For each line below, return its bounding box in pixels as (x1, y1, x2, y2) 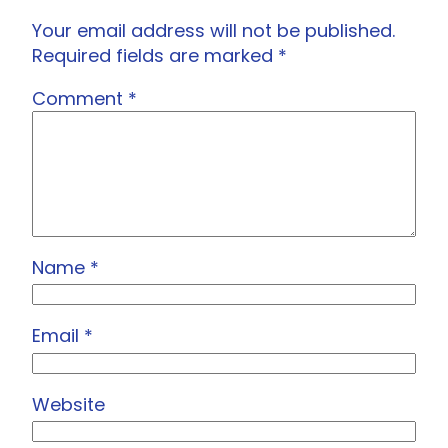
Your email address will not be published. (32, 17, 395, 43)
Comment (32, 85, 128, 111)
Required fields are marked (32, 42, 278, 68)
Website (32, 391, 105, 417)
